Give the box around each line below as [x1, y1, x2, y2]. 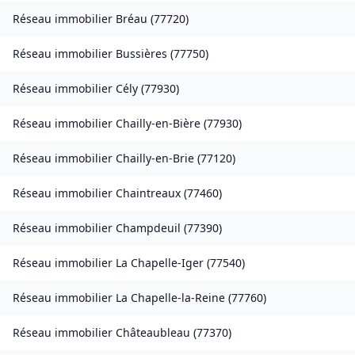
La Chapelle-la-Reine [116, 290, 225, 306]
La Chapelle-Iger [116, 255, 204, 271]
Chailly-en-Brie [116, 151, 194, 166]
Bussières [116, 46, 167, 62]
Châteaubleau [116, 325, 190, 341]
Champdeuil [116, 220, 181, 236]
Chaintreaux [116, 185, 181, 201]
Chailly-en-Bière [116, 116, 200, 132]
